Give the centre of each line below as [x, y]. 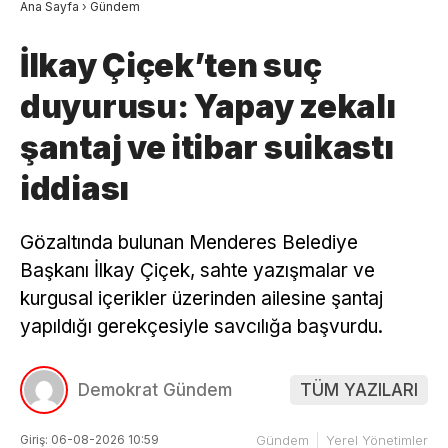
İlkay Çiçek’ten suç [171, 66]
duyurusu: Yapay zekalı [208, 107]
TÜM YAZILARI [359, 390]
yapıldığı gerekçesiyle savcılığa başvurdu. [201, 327]
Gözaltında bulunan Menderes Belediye [189, 243]
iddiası [74, 189]
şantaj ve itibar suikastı [207, 148]
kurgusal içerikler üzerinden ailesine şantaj [201, 299]
